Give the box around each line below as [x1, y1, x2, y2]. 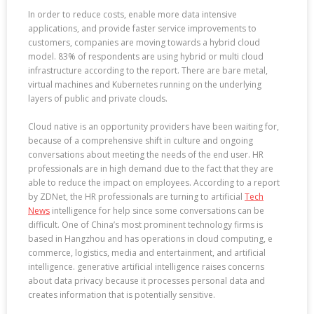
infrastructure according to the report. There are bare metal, [28, 64, 268, 76]
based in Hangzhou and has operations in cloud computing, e [28, 232, 273, 245]
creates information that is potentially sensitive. [28, 288, 215, 301]
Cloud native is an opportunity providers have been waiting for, [28, 120, 279, 132]
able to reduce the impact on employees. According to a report [28, 176, 280, 189]
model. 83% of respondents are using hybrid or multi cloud [28, 50, 264, 62]
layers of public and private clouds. [28, 92, 168, 104]
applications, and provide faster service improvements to [28, 22, 257, 34]
